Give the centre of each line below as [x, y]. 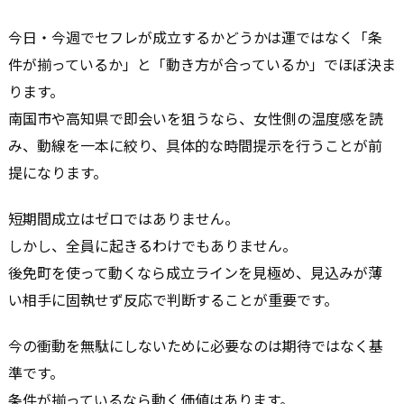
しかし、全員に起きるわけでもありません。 [152, 245]
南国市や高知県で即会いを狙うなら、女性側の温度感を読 [196, 119]
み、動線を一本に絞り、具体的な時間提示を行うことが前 [195, 146]
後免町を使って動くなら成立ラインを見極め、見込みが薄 [195, 272]
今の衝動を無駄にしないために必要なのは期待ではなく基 [196, 345]
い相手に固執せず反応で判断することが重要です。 [173, 299]
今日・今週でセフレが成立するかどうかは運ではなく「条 [195, 37]
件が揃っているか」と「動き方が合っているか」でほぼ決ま [202, 64]
